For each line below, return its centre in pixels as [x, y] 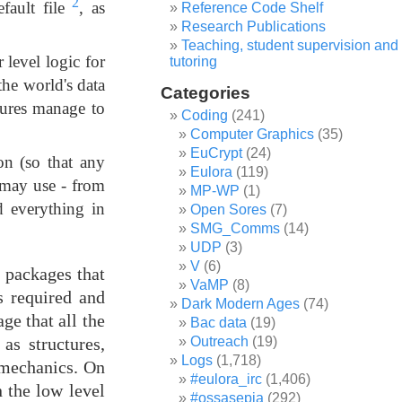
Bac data [219, 323]
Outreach [220, 341]
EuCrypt [217, 153]
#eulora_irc [227, 379]
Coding [205, 115]
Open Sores [229, 210]
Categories [206, 93]
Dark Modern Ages [241, 304]
